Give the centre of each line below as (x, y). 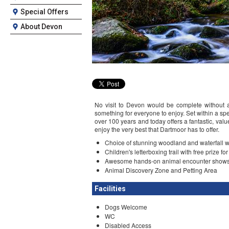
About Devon (41, 27)
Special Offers (44, 12)
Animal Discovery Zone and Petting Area (162, 170)
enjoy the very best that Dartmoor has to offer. (158, 129)
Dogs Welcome (126, 207)
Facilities (110, 189)
